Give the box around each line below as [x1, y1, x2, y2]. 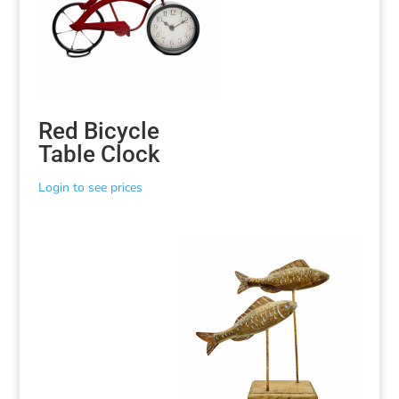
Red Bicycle [37, 117, 159, 144]
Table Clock [37, 140, 160, 167]
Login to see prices [37, 178, 142, 196]
